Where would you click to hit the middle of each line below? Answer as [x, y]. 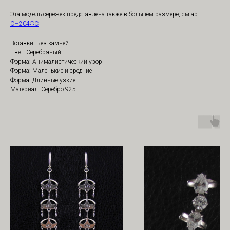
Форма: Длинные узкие [43, 80]
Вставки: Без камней [40, 43]
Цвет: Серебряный [36, 53]
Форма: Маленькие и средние [51, 71]
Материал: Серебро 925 [43, 90]
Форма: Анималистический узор [56, 62]
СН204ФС [24, 24]
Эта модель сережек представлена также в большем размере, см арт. [106, 15]
